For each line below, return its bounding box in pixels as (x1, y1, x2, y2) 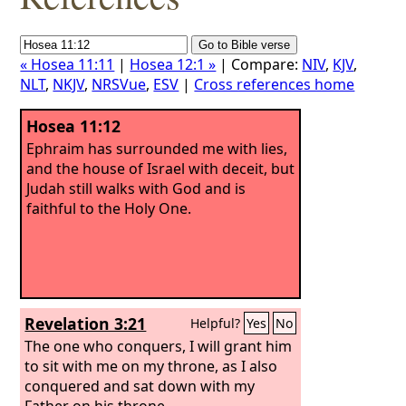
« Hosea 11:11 (20, 54, 115, 74)
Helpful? (190, 314, 245, 332)
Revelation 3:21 (24, 313, 147, 334)
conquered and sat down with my (24, 375, 256, 396)
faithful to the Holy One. (26, 198, 192, 218)
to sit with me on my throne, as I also (24, 355, 278, 376)
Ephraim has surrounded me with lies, (26, 138, 288, 159)
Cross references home (194, 74, 355, 94)
